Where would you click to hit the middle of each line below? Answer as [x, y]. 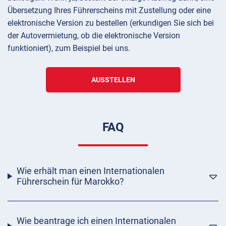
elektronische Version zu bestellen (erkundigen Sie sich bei [111, 23]
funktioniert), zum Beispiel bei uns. [69, 48]
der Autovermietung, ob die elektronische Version [94, 36]
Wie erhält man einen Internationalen [90, 171]
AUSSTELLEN [113, 80]
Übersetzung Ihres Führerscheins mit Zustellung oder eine [109, 11]
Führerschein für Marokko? [70, 182]
